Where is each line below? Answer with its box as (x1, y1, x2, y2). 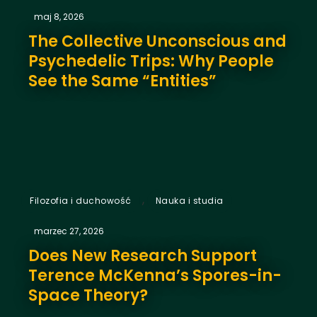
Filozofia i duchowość (30, 194, 132, 207)
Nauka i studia (155, 194, 224, 207)
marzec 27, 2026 (34, 224, 104, 237)
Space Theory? (28, 284, 148, 306)
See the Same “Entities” (28, 69, 217, 92)
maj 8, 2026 (34, 10, 84, 23)
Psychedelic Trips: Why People (28, 50, 274, 72)
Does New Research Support (28, 244, 257, 267)
